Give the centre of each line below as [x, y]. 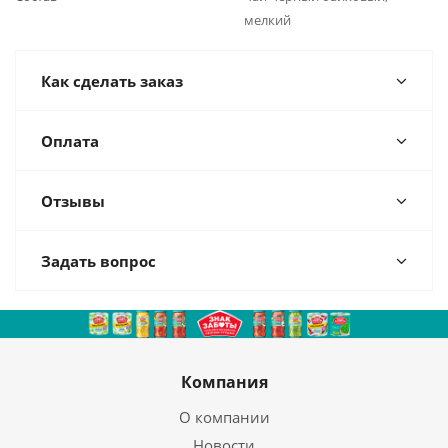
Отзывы [73, 201]
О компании [224, 417]
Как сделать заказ [112, 81]
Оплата [70, 141]
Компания [224, 382]
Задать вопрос [98, 261]
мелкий [267, 20]
